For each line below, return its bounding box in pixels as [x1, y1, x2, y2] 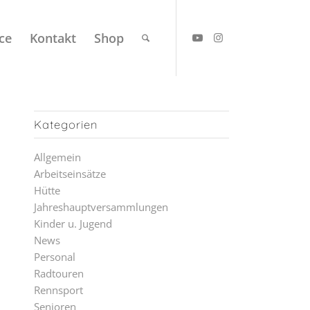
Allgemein [33, 150, 81, 164]
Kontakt [29, 30, 76, 46]
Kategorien [33, 117, 98, 131]
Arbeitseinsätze [33, 167, 106, 181]
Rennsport [33, 283, 83, 297]
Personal [33, 250, 75, 264]
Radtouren [33, 266, 84, 280]
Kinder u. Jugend [33, 217, 112, 230]
